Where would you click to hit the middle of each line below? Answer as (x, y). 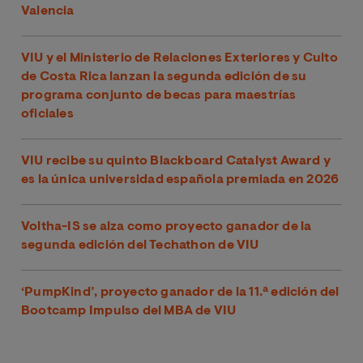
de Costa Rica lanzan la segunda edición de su (164, 77)
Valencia (48, 11)
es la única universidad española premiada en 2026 (180, 180)
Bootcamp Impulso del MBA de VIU (129, 312)
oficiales (47, 114)
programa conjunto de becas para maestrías (159, 95)
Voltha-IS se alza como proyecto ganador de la (167, 227)
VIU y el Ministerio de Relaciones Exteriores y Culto (179, 58)
